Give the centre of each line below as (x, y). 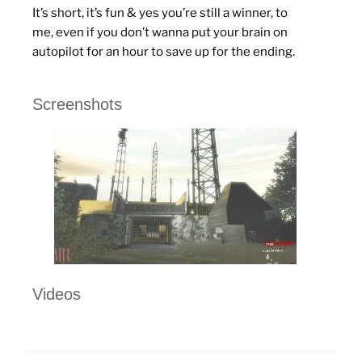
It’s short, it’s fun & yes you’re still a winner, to (160, 13)
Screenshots (77, 104)
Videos (57, 295)
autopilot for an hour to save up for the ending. (164, 52)
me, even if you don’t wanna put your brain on (160, 33)
